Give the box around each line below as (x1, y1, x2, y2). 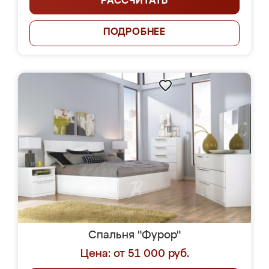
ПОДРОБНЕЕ (103, 28, 166, 37)
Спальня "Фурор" (88, 230, 181, 241)
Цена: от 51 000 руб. (80, 249, 189, 259)
